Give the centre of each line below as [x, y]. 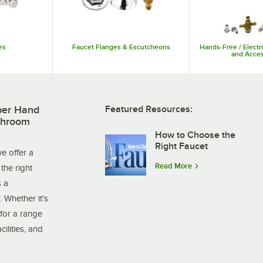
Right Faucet [181, 146]
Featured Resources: [149, 109]
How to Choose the [195, 135]
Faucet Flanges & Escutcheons [121, 47]
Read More [173, 166]
